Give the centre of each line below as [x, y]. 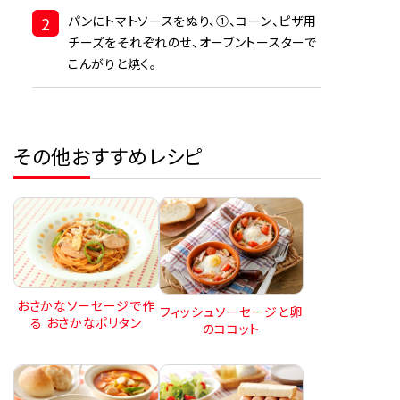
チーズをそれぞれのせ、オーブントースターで [192, 42]
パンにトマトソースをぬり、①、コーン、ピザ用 [192, 20]
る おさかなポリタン [86, 323]
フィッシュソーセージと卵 [231, 311]
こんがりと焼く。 [112, 63]
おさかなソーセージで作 [86, 306]
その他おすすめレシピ [108, 155]
